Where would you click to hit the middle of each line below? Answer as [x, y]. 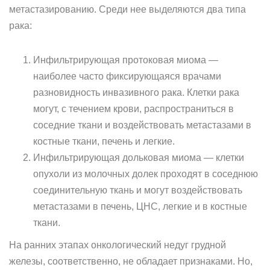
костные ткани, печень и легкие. [104, 141]
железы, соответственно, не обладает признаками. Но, [131, 261]
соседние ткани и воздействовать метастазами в [142, 125]
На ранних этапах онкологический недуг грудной [118, 245]
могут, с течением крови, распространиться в [133, 109]
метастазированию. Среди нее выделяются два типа [127, 9]
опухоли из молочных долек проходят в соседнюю [146, 174]
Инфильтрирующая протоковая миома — [126, 60]
